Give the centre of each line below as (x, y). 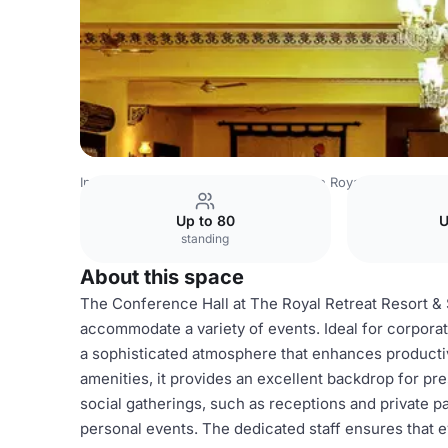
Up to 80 (205, 220)
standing (205, 238)
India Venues (120, 182)
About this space (162, 277)
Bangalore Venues (231, 182)
